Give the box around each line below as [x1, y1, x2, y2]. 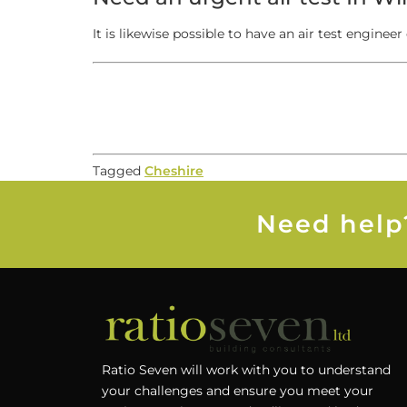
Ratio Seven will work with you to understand [102, 361, 391, 378]
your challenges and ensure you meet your [102, 382, 373, 399]
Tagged [93, 162, 144, 179]
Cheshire [144, 162, 203, 179]
